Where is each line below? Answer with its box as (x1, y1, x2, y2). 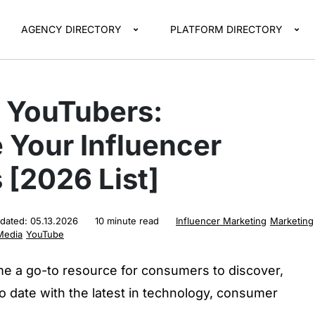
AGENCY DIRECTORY (21, 23, 122, 35)
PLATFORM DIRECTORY (170, 23, 283, 35)
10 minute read (95, 215, 159, 226)
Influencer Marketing (176, 215, 266, 226)
